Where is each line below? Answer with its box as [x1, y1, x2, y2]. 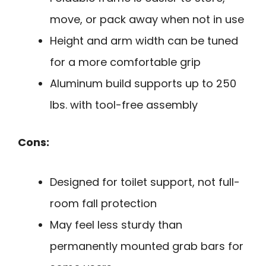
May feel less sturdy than [50, 217, 182, 232]
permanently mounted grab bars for [50, 238, 243, 254]
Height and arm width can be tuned [50, 33, 238, 48]
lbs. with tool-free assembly [50, 97, 198, 112]
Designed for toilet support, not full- [50, 174, 240, 189]
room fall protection [50, 195, 157, 211]
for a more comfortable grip [50, 54, 201, 69]
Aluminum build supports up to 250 [50, 75, 236, 91]
